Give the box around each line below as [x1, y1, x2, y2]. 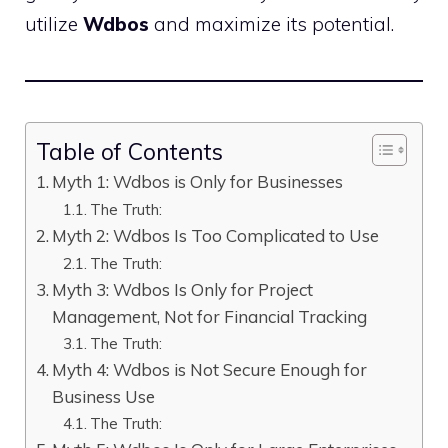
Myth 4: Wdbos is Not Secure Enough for [52, 359, 368, 380]
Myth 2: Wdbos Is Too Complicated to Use [52, 225, 380, 246]
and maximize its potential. [149, 12, 394, 36]
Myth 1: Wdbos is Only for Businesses [52, 171, 344, 192]
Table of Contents [36, 136, 223, 166]
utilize [25, 12, 83, 36]
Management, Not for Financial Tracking [52, 306, 368, 327]
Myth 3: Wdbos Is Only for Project [52, 279, 314, 300]
